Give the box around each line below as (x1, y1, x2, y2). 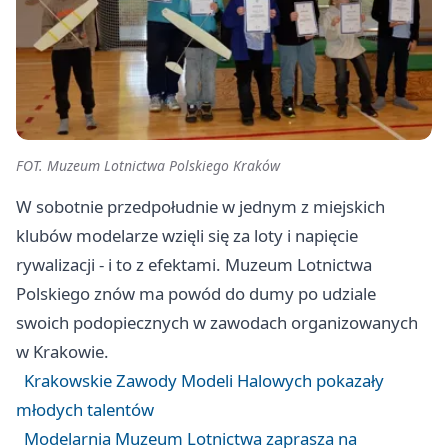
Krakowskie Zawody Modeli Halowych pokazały (24, 368, 384, 392)
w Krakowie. (16, 339, 109, 363)
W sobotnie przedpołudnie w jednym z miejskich (16, 194, 385, 218)
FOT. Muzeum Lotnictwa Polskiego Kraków (16, 155, 280, 175)
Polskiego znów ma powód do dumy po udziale (16, 281, 376, 305)
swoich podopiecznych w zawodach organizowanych (16, 310, 418, 334)
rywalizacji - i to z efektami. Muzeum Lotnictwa (16, 252, 372, 276)
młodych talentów (16, 397, 154, 421)
